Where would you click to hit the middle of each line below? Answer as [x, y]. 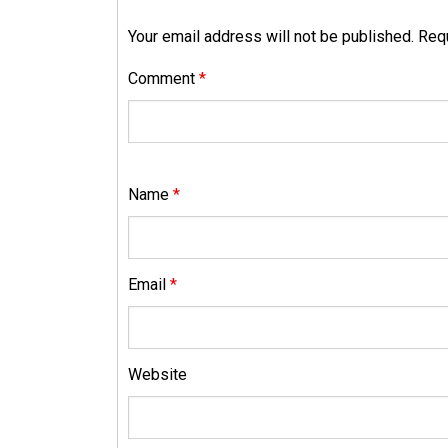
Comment [163, 78]
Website [157, 374]
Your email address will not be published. [271, 36]
